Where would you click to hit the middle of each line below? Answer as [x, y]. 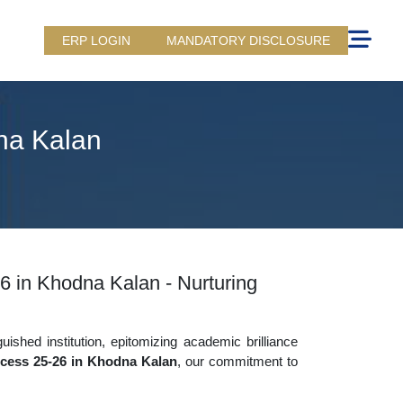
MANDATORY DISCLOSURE [248, 40]
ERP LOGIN [96, 40]
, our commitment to [237, 361]
